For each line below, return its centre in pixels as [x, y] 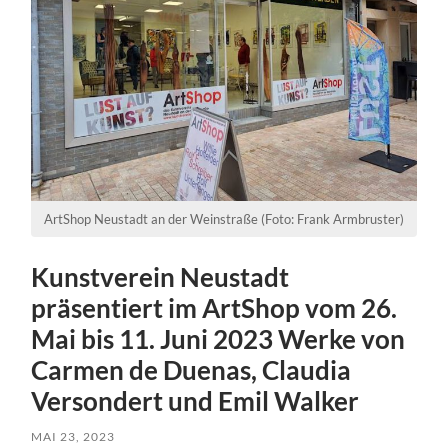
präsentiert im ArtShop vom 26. [214, 308]
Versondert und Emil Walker [195, 401]
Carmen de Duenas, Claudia [191, 370]
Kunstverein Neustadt [160, 277]
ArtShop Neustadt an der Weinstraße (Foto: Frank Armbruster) [223, 219]
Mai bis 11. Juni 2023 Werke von [218, 339]
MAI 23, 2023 [73, 437]
